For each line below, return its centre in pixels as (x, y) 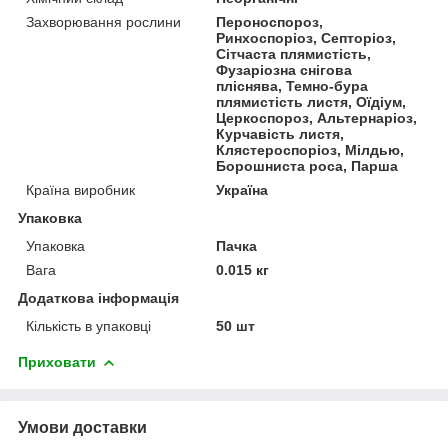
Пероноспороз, (270, 21)
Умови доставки (82, 427)
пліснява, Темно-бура (292, 85)
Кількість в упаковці (88, 325)
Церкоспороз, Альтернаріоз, (317, 117)
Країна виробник (80, 189)
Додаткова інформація (98, 297)
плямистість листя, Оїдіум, (311, 101)
